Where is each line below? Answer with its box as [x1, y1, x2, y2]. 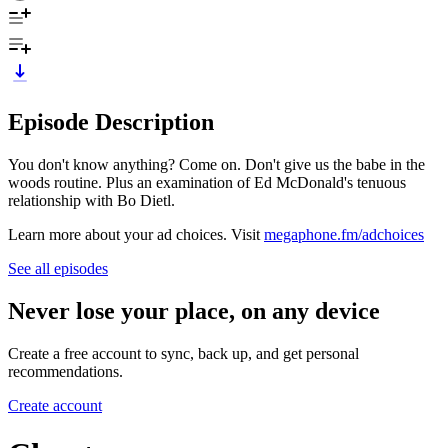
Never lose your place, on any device [8, 297, 380, 324]
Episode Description [8, 108, 214, 135]
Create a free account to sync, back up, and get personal [8, 344, 359, 362]
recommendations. [8, 362, 123, 380]
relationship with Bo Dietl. [8, 191, 175, 209]
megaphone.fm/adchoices [264, 225, 424, 243]
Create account [8, 396, 102, 414]
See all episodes [8, 259, 108, 277]
